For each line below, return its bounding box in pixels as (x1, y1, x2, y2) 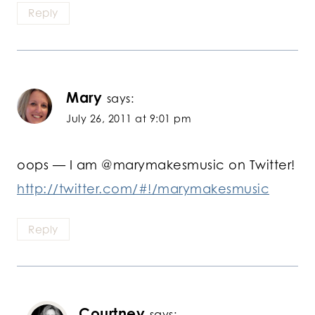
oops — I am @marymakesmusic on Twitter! (17, 156, 295, 172)
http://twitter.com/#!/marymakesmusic (17, 180, 269, 196)
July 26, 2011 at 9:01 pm (66, 112, 191, 125)
